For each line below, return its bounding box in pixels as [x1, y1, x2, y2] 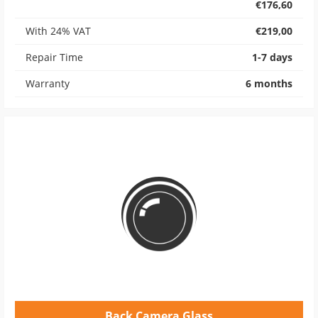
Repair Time [26, 50, 83, 64]
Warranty [26, 77, 70, 90]
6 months [246, 77, 292, 90]
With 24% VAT [26, 24, 91, 38]
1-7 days [252, 50, 292, 64]
